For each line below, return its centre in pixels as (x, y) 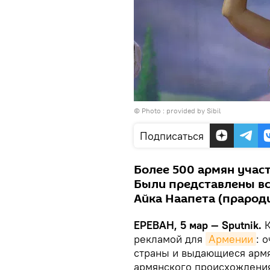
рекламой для (170, 239)
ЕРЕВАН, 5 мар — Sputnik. (198, 225)
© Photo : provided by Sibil (177, 111)
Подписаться (172, 136)
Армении (231, 239)
